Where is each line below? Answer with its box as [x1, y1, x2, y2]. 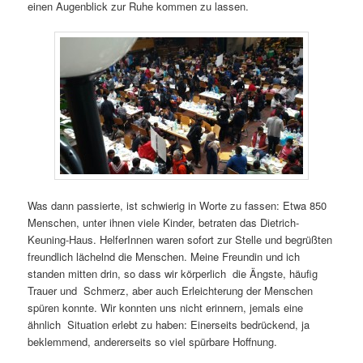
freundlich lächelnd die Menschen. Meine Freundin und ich [28, 249, 301, 265]
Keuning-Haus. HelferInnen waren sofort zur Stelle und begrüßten [28, 232, 333, 248]
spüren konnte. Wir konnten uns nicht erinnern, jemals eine [28, 300, 304, 316]
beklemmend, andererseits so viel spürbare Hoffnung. [28, 334, 278, 350]
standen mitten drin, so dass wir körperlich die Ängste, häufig [28, 266, 318, 282]
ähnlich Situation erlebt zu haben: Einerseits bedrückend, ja [28, 317, 310, 333]
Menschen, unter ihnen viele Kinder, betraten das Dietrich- [28, 215, 300, 231]
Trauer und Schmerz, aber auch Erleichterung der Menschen [28, 283, 314, 299]
